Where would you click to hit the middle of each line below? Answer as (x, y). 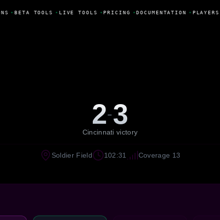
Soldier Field (72, 155)
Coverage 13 (159, 155)
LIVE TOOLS (77, 12)
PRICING (115, 12)
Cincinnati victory (110, 132)
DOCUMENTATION (160, 12)
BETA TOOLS (32, 12)
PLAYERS (204, 12)
